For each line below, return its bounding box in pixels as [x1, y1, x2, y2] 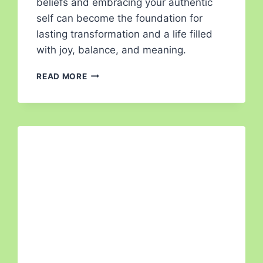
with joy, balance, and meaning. [36, 43, 187, 56]
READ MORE [36, 71, 87, 81]
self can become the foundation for [36, 12, 203, 24]
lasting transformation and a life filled [36, 28, 213, 40]
